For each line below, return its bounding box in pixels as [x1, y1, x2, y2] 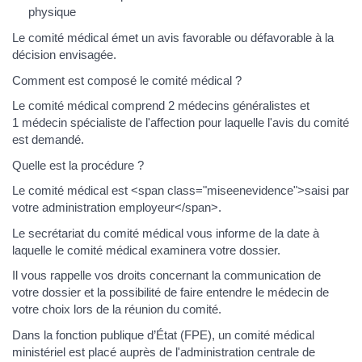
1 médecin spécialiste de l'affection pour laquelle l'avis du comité [12, 116, 349, 130]
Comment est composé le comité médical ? [12, 73, 242, 87]
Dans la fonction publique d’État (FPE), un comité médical [12, 327, 314, 342]
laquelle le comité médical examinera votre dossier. [12, 242, 280, 257]
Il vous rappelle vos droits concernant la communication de [12, 268, 321, 283]
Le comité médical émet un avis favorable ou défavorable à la [12, 31, 334, 45]
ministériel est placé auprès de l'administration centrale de [12, 344, 315, 359]
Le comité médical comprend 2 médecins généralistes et [12, 99, 309, 113]
